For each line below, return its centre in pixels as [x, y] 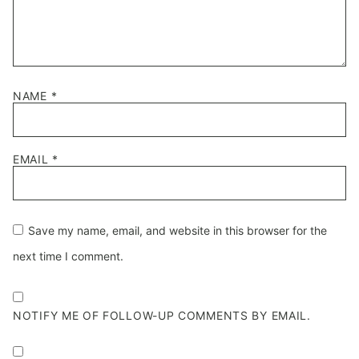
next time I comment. [68, 256]
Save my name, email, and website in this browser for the [177, 230]
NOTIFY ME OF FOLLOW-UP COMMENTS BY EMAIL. [162, 315]
